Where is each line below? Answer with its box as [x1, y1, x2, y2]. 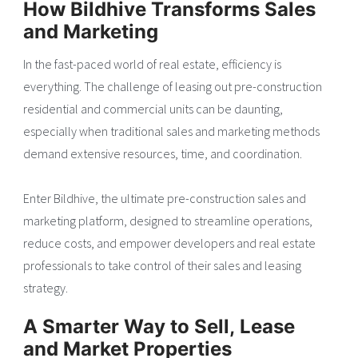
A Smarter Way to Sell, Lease [23, 315, 296, 339]
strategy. [23, 280, 69, 296]
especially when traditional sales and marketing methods [23, 123, 320, 140]
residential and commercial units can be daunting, [23, 101, 284, 117]
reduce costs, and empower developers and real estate [23, 235, 316, 252]
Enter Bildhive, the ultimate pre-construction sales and [23, 190, 307, 207]
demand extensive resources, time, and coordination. [23, 145, 303, 162]
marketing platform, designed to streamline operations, [23, 213, 313, 229]
